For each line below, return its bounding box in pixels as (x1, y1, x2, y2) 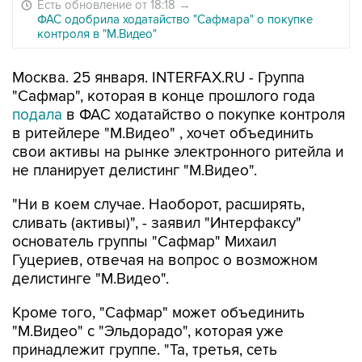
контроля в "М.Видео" (37, 27, 157, 41)
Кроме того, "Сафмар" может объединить (12, 304, 305, 322)
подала (12, 106, 62, 124)
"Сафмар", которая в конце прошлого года (12, 87, 315, 106)
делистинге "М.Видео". (12, 270, 169, 288)
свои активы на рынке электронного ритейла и (12, 143, 343, 162)
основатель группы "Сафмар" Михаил (12, 233, 276, 251)
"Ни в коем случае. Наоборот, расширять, (12, 196, 305, 214)
